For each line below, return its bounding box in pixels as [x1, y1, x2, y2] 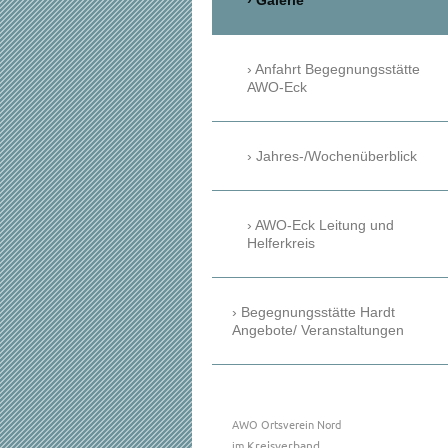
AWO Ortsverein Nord [232, 416, 341, 433]
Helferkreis [247, 235, 315, 252]
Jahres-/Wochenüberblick [256, 148, 417, 165]
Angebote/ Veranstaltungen [232, 322, 404, 339]
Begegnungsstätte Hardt [241, 304, 395, 321]
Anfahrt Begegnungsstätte [255, 61, 420, 78]
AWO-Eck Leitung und [255, 217, 394, 234]
